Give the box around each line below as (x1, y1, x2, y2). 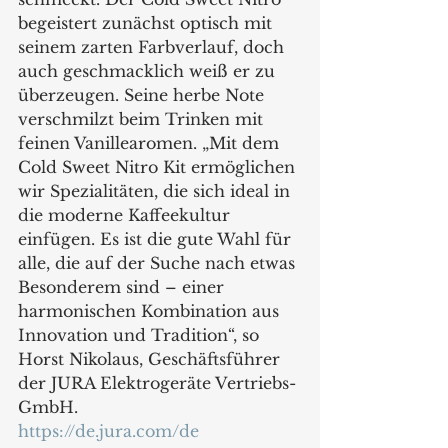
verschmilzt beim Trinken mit (18, 109, 268, 130)
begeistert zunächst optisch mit (18, 13, 277, 34)
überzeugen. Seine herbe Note (18, 85, 269, 106)
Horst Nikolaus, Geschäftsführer (18, 349, 285, 370)
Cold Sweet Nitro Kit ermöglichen (18, 157, 300, 178)
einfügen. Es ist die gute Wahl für (18, 229, 296, 250)
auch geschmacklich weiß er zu (18, 61, 280, 82)
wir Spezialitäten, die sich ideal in (18, 181, 295, 202)
